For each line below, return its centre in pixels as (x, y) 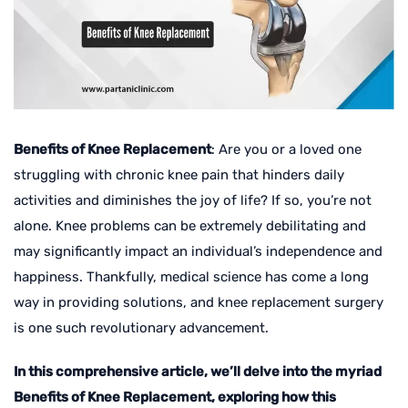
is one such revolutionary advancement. (141, 327)
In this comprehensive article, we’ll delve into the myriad (198, 371)
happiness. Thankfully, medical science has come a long (191, 276)
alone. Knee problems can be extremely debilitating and (190, 225)
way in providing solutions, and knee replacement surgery (199, 302)
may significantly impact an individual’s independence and (198, 251)
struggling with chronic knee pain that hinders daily (179, 174)
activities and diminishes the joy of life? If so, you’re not (193, 200)
